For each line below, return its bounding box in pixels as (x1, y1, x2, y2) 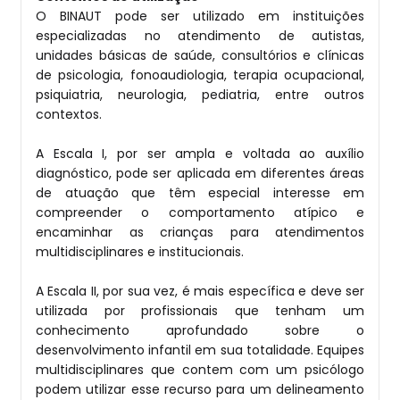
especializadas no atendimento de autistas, (36, 26, 364, 45)
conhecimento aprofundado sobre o (36, 321, 364, 339)
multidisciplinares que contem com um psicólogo (36, 360, 364, 379)
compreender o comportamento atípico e (36, 203, 364, 221)
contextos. (36, 104, 102, 123)
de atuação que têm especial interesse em (36, 183, 364, 202)
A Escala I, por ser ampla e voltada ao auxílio (36, 144, 364, 162)
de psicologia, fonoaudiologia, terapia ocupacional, (36, 65, 364, 84)
